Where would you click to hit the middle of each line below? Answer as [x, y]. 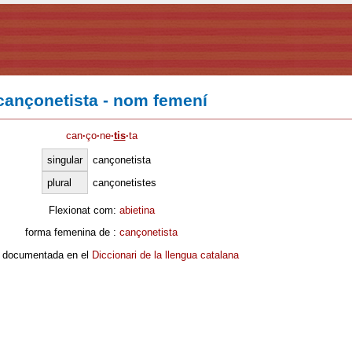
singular [65, 159]
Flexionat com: [84, 210]
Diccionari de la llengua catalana [165, 255]
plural [59, 182]
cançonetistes [125, 182]
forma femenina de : [72, 233]
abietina [137, 210]
